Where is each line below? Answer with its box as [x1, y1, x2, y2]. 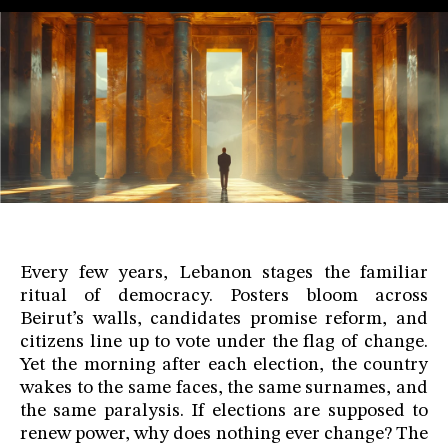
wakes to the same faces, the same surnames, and [20, 379, 428, 399]
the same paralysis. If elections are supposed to [20, 402, 428, 422]
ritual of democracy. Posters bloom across [20, 287, 428, 307]
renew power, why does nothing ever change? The [20, 425, 428, 445]
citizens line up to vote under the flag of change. [20, 333, 428, 353]
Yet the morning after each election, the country [20, 356, 428, 376]
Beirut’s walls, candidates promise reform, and [20, 310, 428, 330]
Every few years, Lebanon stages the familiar [20, 264, 428, 284]
